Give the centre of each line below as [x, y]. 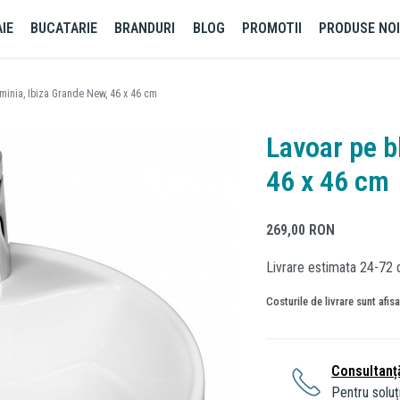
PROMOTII [271, 28]
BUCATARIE [64, 28]
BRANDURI [145, 28]
